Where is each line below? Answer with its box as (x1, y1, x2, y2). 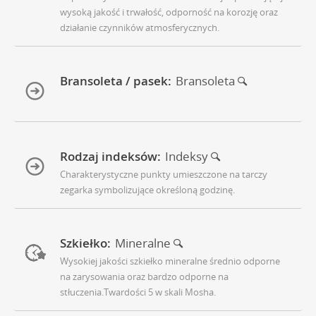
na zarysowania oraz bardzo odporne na (60, 270, 229, 284)
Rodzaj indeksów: (60, 148, 161, 165)
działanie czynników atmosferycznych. (60, 21, 219, 35)
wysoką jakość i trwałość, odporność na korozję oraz (60, 6, 278, 19)
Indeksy (165, 148, 211, 165)
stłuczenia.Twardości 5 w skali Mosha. (60, 286, 216, 299)
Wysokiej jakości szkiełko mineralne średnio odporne (60, 255, 280, 268)
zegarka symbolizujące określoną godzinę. (60, 183, 235, 197)
